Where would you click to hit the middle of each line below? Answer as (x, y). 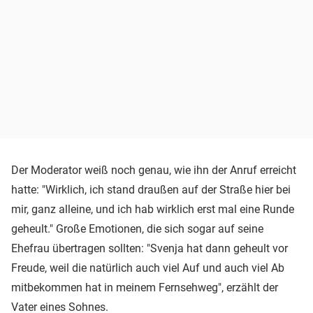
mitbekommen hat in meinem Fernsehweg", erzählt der (145, 287)
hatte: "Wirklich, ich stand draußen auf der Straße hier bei (151, 189)
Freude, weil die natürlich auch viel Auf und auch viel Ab (148, 268)
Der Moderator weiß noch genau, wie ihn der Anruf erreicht (154, 170)
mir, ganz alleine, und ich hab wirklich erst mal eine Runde (153, 209)
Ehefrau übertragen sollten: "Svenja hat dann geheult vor (150, 248)
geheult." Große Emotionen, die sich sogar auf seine (137, 228)
